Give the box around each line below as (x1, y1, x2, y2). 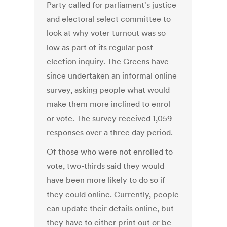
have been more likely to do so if (47, 175, 166, 185)
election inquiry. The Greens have (47, 56, 169, 67)
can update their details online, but (47, 203, 174, 214)
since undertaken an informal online (47, 70, 177, 81)
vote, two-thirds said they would (47, 161, 165, 171)
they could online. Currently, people (47, 189, 179, 200)
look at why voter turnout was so (47, 28, 166, 39)
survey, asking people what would (47, 85, 170, 95)
